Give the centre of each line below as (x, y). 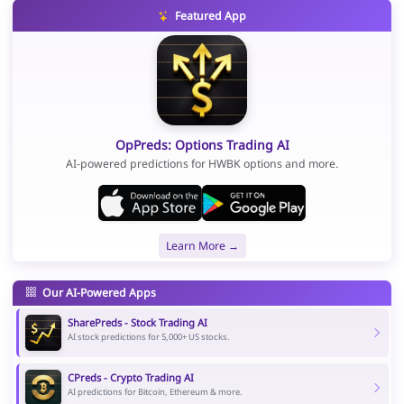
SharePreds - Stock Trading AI (137, 323)
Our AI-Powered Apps (97, 292)
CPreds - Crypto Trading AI (130, 378)
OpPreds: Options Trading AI (202, 144)
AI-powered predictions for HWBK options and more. (202, 164)
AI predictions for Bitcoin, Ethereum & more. (155, 392)
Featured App (209, 16)
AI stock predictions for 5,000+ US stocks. (148, 337)
